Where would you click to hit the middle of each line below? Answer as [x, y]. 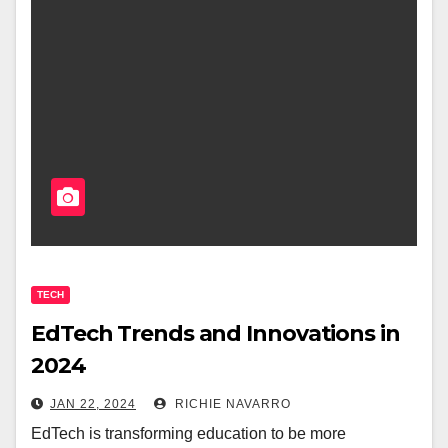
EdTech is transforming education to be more [188, 433]
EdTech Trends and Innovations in [215, 333]
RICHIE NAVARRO [231, 403]
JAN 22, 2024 [93, 403]
